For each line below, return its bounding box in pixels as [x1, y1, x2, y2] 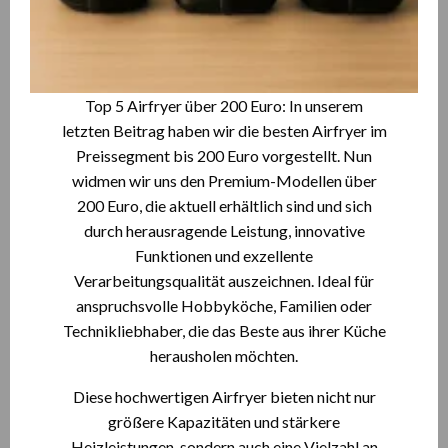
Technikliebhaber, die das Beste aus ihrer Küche [62, 321, 386, 340]
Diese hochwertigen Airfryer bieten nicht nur [72, 387, 376, 406]
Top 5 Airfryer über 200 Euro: [85, 96, 286, 115]
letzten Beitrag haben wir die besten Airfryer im [61, 121, 387, 140]
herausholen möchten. [150, 346, 298, 365]
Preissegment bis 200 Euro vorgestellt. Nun [76, 146, 372, 165]
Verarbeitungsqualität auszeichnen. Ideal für [74, 271, 374, 290]
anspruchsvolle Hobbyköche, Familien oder [76, 296, 372, 315]
